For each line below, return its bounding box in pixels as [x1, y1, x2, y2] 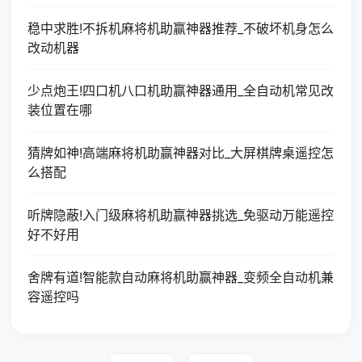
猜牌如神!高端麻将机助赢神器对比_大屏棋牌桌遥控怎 [27, 145, 334, 161]
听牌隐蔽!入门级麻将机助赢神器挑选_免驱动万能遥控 [27, 207, 334, 223]
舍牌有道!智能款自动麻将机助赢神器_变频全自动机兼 [27, 269, 334, 285]
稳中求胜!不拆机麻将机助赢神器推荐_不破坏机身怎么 [27, 20, 334, 36]
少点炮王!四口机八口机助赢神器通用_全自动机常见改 [27, 82, 334, 99]
